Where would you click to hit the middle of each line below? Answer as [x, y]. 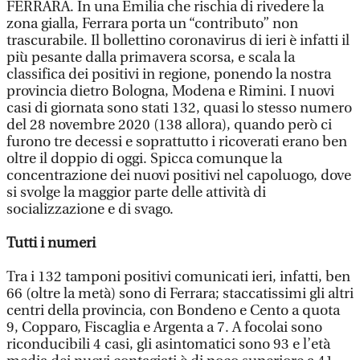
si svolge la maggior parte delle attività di [136, 192]
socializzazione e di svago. [90, 209]
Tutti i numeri [51, 243]
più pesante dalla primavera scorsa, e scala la [151, 57]
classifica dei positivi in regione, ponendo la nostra [169, 74]
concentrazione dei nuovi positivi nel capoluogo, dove [179, 175]
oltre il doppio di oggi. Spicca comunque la [144, 158]
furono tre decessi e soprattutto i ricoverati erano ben [177, 141]
